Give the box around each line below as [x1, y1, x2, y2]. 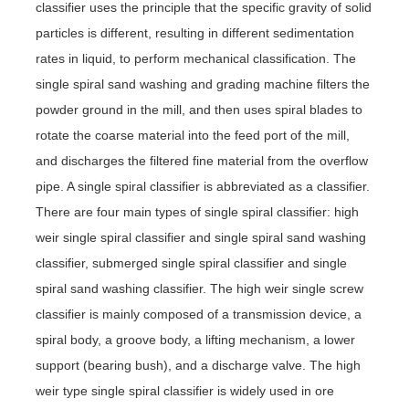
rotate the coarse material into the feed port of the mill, [35, 127, 350, 142]
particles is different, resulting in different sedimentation [35, 25, 354, 40]
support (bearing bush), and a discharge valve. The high [35, 357, 361, 372]
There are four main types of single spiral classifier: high [35, 204, 359, 219]
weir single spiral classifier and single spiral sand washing [35, 229, 366, 245]
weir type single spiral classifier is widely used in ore [35, 383, 334, 398]
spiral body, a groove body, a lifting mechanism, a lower [35, 331, 355, 347]
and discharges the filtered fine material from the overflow [35, 152, 368, 168]
